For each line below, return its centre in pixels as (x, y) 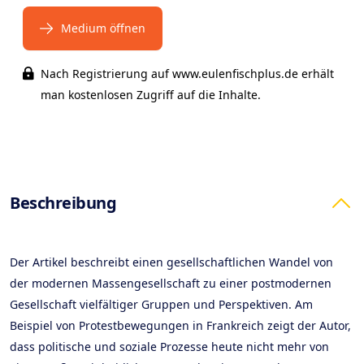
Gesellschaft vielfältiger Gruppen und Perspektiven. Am (161, 304)
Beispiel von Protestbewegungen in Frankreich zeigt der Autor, (180, 325)
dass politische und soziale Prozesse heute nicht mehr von (169, 347)
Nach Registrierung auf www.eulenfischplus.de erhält (187, 74)
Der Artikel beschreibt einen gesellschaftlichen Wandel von (171, 262)
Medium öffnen (103, 28)
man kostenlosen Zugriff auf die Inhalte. (150, 95)
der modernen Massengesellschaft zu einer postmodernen (171, 283)
